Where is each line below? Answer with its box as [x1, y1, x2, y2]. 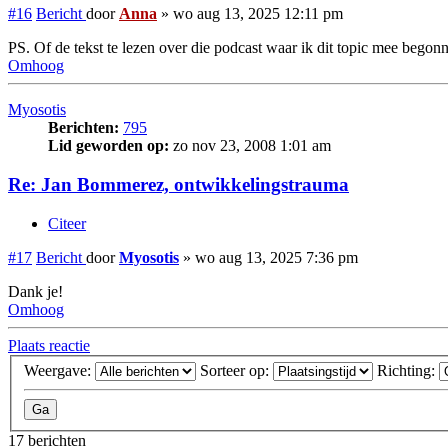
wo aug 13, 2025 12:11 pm [173, 5, 343, 23]
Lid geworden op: [48, 137, 169, 155]
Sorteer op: [200, 362, 273, 380]
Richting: [377, 362, 439, 380]
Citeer [48, 214, 86, 232]
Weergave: [24, 362, 95, 380]
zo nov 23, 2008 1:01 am [169, 137, 331, 155]
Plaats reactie [8, 336, 90, 354]
